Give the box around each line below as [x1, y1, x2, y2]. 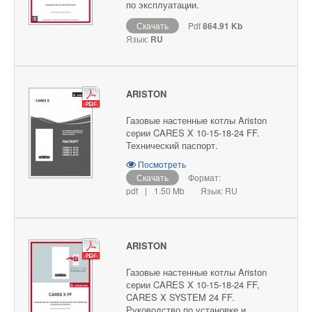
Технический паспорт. [126, 139, 218, 153]
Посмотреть [136, 158, 186, 171]
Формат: [186, 171, 221, 184]
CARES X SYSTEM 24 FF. [126, 290, 235, 304]
